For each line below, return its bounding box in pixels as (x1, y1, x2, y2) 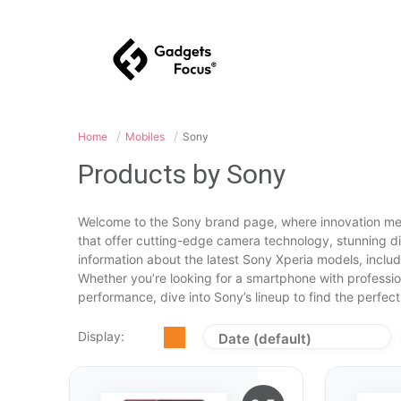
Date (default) (218, 330, 311, 348)
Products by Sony (78, 158, 286, 191)
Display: (78, 328, 124, 345)
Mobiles (125, 130, 165, 144)
